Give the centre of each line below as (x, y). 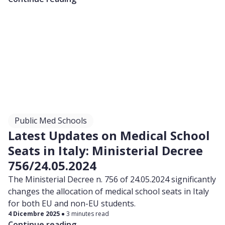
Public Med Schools (51, 121)
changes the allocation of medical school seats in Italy (108, 191)
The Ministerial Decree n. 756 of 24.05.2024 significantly (112, 179)
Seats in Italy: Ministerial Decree (105, 150)
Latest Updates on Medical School (109, 135)
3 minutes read (88, 214)
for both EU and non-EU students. (72, 203)
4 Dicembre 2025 (34, 214)
